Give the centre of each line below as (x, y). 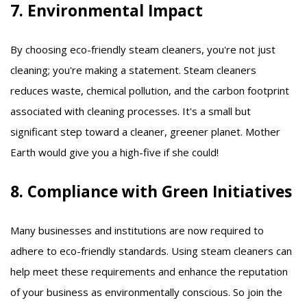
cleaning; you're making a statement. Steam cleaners (133, 70)
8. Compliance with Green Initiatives (151, 191)
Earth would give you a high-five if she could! (114, 152)
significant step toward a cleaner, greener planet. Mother (145, 131)
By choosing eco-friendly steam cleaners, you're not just (143, 49)
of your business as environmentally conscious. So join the (146, 292)
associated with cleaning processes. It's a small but (131, 111)
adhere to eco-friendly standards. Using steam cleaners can (151, 250)
